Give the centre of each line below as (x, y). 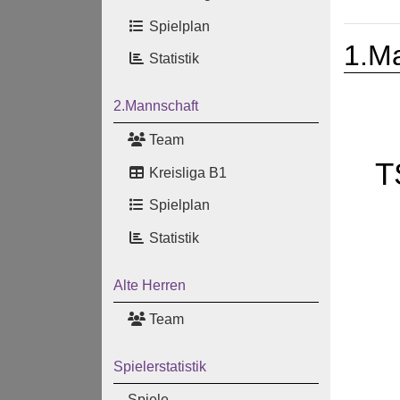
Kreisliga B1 (186, 172)
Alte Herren (149, 285)
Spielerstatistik (159, 366)
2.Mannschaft (155, 106)
